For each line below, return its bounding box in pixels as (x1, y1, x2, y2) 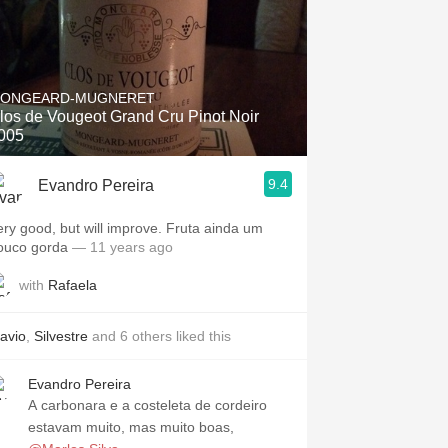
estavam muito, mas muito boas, (28, 419, 234, 435)
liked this (172, 328, 231, 344)
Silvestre (34, 328, 88, 344)
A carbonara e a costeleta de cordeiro (28, 397, 267, 413)
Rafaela (48, 276, 97, 293)
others (132, 328, 172, 344)
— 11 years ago (68, 239, 173, 255)
